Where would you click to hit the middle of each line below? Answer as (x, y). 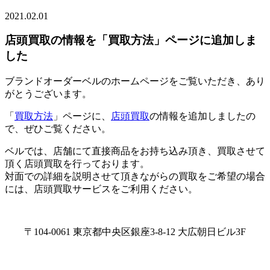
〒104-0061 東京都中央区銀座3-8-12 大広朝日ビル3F (135, 232)
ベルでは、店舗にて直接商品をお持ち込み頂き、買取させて (135, 151)
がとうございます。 (48, 94)
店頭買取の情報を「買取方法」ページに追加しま (131, 40)
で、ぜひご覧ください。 (58, 129)
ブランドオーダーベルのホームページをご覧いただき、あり (135, 81)
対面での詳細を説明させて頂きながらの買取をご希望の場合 (135, 177)
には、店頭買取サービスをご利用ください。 (101, 189)
